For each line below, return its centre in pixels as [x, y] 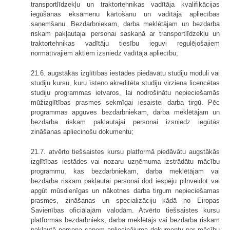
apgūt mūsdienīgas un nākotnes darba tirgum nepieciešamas [125, 191]
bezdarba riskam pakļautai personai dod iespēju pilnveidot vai [125, 181]
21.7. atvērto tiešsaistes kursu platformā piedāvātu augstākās [125, 152]
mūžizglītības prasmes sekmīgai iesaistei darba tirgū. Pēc [125, 103]
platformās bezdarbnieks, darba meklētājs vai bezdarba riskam [125, 220]
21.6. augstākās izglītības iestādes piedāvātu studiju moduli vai [125, 73]
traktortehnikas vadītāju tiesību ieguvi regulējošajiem [125, 44]
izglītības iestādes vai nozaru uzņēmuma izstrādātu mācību [125, 162]
